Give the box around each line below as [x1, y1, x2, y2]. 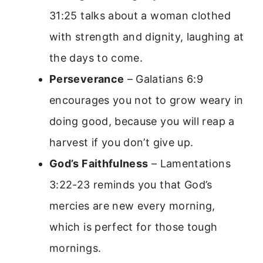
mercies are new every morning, [49, 200, 215, 213]
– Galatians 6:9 [124, 73, 204, 86]
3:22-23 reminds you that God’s [49, 178, 213, 191]
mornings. [49, 242, 102, 255]
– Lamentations [148, 157, 231, 170]
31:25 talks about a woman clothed [49, 9, 231, 22]
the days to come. [49, 52, 143, 65]
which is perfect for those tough [49, 221, 218, 234]
